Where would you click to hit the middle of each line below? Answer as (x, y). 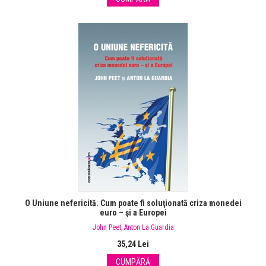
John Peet (107, 228)
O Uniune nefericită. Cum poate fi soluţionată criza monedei (133, 203)
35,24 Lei (133, 244)
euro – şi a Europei (133, 213)
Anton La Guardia (149, 228)
